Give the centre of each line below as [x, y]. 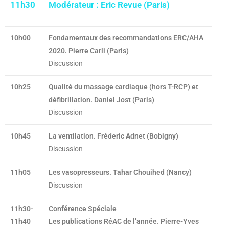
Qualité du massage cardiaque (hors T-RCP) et [123, 87]
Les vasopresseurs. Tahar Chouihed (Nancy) [120, 172]
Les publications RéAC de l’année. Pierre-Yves [124, 221]
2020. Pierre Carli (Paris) [89, 50]
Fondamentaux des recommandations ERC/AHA [126, 38]
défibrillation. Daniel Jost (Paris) [101, 99]
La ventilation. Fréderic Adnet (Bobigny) [113, 136]
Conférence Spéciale [83, 208]
